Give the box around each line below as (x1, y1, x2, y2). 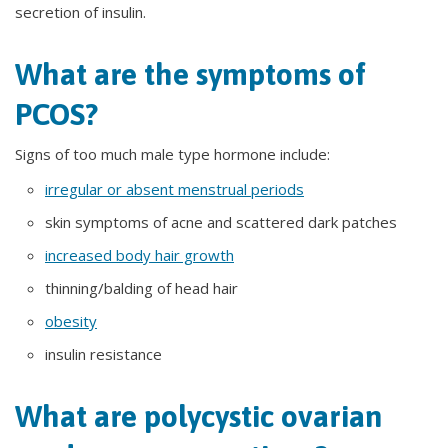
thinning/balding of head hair (45, 278, 238, 298)
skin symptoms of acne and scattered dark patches (45, 212, 397, 232)
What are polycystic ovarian (15, 399, 382, 433)
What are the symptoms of (15, 57, 366, 91)
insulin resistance (45, 344, 162, 364)
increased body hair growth (45, 245, 234, 265)
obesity (45, 311, 97, 331)
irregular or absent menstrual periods (45, 179, 304, 199)
